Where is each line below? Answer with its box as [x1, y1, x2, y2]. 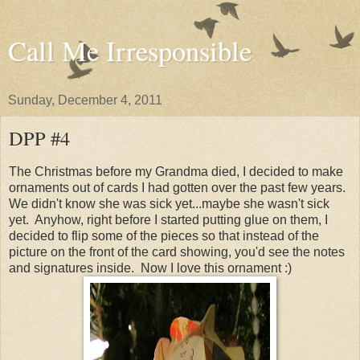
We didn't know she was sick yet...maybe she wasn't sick [9, 196, 329, 211]
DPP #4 [9, 125, 70, 151]
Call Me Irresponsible [8, 32, 252, 69]
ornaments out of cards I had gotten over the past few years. [9, 180, 349, 194]
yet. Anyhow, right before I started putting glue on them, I [9, 212, 328, 227]
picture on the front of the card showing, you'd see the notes [9, 244, 345, 259]
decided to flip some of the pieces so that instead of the [9, 228, 319, 243]
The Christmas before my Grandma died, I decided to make [9, 164, 343, 178]
